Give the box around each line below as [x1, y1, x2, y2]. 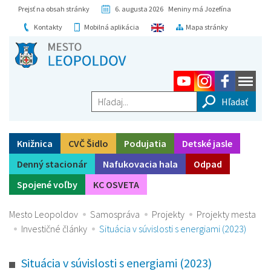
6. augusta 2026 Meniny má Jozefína [115, 4, 231, 13]
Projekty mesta [197, 208, 256, 221]
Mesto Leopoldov [9, 208, 78, 221]
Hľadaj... [91, 92, 122, 105]
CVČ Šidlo [68, 137, 108, 150]
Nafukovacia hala [103, 158, 178, 171]
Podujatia [124, 137, 166, 150]
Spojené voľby [17, 178, 77, 191]
